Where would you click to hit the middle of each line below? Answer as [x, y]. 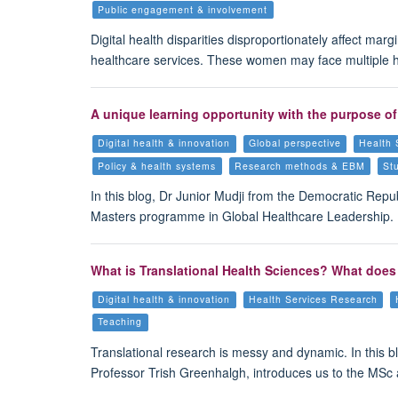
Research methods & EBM [299, 165]
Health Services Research [313, 299]
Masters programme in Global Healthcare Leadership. [242, 215]
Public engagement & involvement [183, 9]
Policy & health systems [157, 165]
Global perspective [295, 143]
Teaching [120, 322]
